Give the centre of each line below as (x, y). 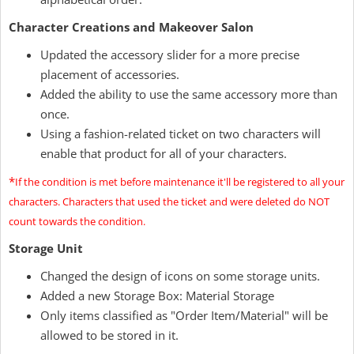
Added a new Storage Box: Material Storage (157, 296)
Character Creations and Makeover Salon (131, 27)
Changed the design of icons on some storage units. (180, 276)
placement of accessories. (110, 74)
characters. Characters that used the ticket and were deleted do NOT (169, 201)
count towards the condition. (77, 221)
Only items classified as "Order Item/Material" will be (184, 315)
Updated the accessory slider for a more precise (170, 55)
